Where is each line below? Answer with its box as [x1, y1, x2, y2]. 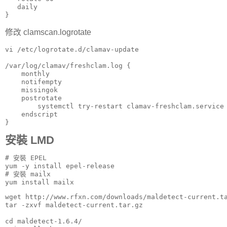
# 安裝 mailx [5, 170, 51, 178]
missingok [5, 86, 58, 94]
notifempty [5, 78, 62, 86]
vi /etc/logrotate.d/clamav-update [5, 46, 139, 54]
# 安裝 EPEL [5, 154, 47, 162]
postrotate [5, 94, 62, 102]
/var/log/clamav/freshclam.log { [5, 62, 131, 70]
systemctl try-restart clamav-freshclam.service [5, 102, 224, 110]
